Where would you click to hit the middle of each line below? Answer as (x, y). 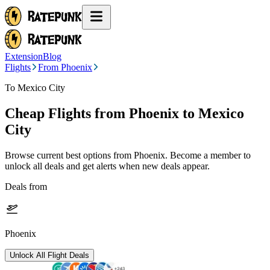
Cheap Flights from (65, 113)
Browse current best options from (69, 155)
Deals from (26, 186)
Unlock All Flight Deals (49, 255)
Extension (24, 56)
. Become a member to (208, 155)
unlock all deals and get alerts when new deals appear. (107, 166)
